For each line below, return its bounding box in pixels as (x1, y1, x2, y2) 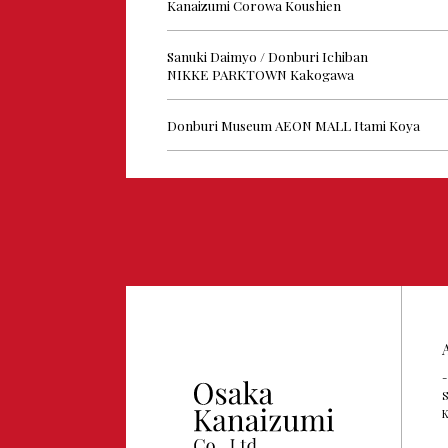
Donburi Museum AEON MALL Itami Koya (166, 116, 420, 135)
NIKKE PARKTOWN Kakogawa (166, 65, 354, 84)
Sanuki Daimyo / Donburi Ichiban (166, 47, 368, 66)
